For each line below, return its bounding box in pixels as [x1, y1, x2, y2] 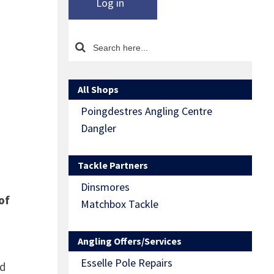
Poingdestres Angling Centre [81, 104, 212, 119]
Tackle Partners [78, 159, 148, 172]
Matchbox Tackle [81, 197, 158, 212]
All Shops [78, 83, 119, 96]
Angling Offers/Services [78, 235, 182, 248]
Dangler [81, 121, 116, 136]
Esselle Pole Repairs [81, 256, 172, 270]
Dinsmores [81, 180, 130, 194]
